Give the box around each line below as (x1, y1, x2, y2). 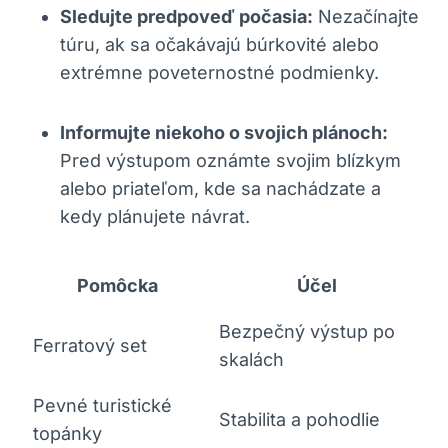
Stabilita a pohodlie (219, 408, 380, 430)
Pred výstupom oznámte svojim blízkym (60, 149, 401, 171)
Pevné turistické (33, 394, 172, 416)
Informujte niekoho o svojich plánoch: (60, 121, 388, 143)
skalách (219, 348, 284, 370)
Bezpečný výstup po (219, 320, 395, 342)
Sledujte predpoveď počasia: (60, 5, 313, 27)
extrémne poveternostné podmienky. (60, 61, 379, 83)
